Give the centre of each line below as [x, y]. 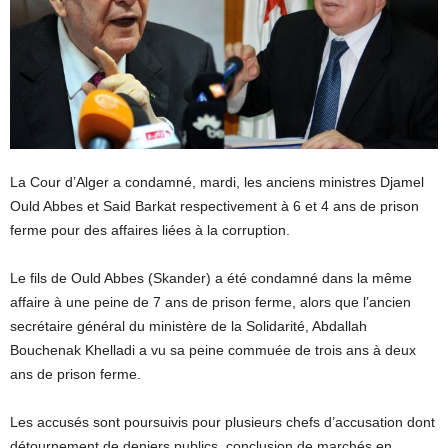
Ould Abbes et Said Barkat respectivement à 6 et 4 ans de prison [214, 206]
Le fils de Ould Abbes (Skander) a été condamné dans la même [211, 278]
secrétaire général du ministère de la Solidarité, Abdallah [188, 326]
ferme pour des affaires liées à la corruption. [150, 230]
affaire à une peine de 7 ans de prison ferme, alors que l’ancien [210, 302]
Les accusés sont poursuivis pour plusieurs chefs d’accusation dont [222, 422]
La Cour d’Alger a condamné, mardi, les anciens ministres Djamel [217, 182]
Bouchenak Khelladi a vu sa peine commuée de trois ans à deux [213, 350]
